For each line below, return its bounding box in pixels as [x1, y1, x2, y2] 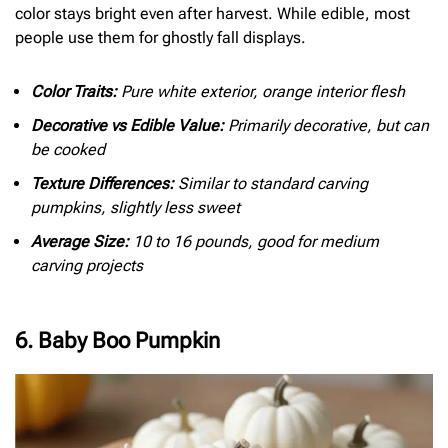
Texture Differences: [31, 173, 174, 193]
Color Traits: [31, 81, 117, 101]
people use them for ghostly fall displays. [15, 28, 306, 48]
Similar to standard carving [174, 173, 368, 193]
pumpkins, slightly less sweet [31, 197, 240, 217]
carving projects [31, 255, 143, 275]
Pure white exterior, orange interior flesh [117, 81, 405, 101]
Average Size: [31, 231, 129, 251]
